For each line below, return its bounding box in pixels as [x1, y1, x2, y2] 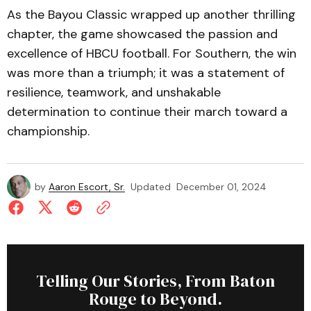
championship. [7, 123, 90, 140]
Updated [131, 180, 171, 193]
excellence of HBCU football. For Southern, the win [7, 45, 296, 62]
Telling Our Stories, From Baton [36, 269, 275, 292]
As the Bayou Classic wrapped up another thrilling [7, 6, 296, 23]
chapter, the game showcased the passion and [7, 26, 278, 42]
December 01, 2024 [176, 180, 267, 193]
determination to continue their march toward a [7, 103, 287, 120]
